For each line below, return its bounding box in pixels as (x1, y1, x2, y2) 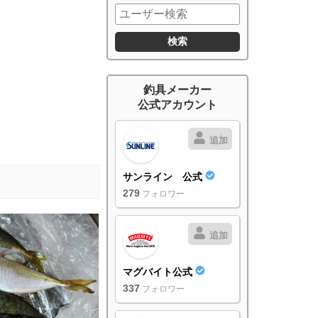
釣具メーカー (143, 84, 212, 97)
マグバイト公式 (123, 266, 195, 278)
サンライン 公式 (123, 171, 205, 183)
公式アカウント (138, 99, 217, 111)
